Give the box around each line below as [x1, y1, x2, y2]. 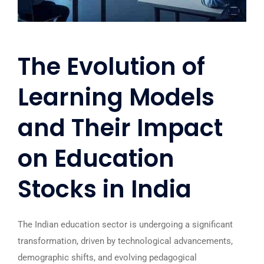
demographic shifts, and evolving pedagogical [18, 252, 197, 263]
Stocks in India [18, 173, 192, 206]
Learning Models [18, 81, 214, 114]
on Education [18, 142, 174, 175]
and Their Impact [18, 111, 223, 144]
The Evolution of [18, 50, 205, 83]
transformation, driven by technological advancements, [18, 236, 233, 246]
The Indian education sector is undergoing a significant [18, 219, 233, 230]
